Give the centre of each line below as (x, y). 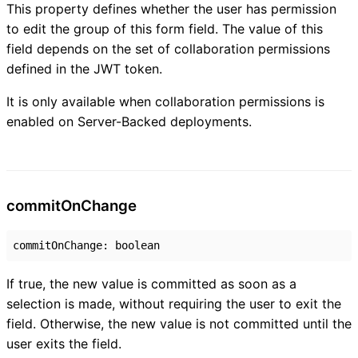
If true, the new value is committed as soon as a (151, 283)
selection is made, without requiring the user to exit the (174, 303)
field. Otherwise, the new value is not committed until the (179, 323)
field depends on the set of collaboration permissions (168, 49)
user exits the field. (64, 343)
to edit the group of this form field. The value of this (165, 29)
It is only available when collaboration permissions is (165, 102)
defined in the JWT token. (84, 69)
